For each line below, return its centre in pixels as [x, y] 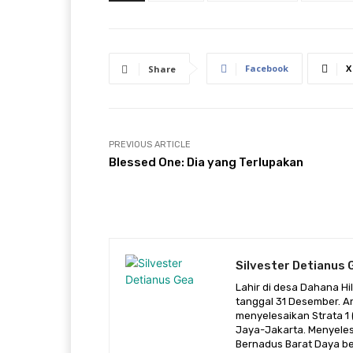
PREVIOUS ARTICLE [150, 145]
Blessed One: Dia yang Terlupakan [206, 163]
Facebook [267, 69]
